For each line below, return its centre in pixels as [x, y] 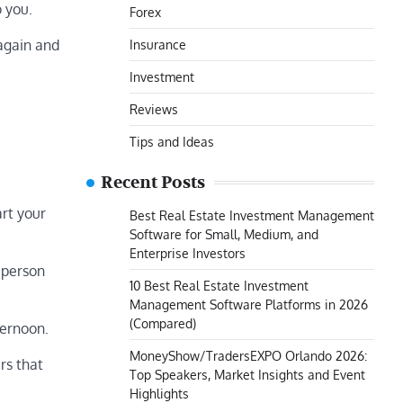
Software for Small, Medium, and [224, 234]
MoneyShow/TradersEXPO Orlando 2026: [248, 355]
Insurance [158, 44]
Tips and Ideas [172, 141]
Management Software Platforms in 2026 [249, 304]
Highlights [159, 393]
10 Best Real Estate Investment [219, 285]
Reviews [154, 109]
